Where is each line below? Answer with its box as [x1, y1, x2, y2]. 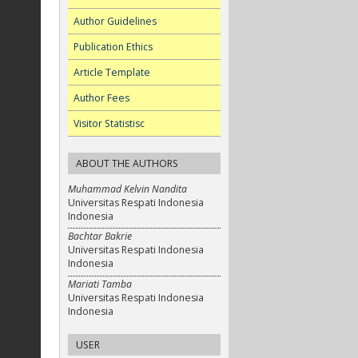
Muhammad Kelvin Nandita [68, 181, 187, 196]
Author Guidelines [74, 14, 157, 28]
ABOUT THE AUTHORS [76, 156, 178, 170]
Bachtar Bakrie [68, 229, 132, 244]
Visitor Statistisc [74, 117, 145, 130]
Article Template [74, 66, 150, 79]
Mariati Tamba [68, 277, 132, 292]
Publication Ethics [74, 40, 153, 54]
